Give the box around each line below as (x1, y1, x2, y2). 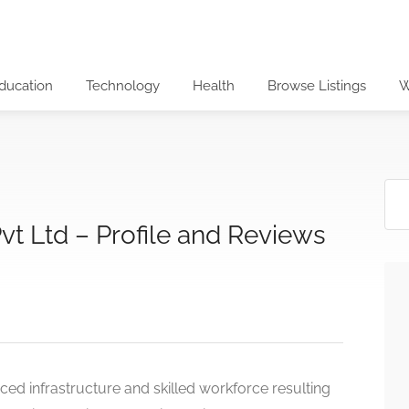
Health (193, 78, 235, 94)
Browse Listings (267, 78, 366, 94)
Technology (86, 78, 160, 94)
